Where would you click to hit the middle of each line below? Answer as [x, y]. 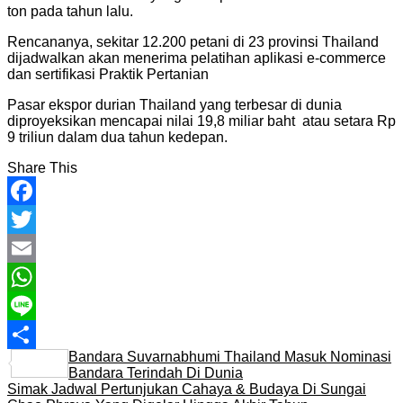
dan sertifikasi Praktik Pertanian [108, 74]
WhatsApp [40, 305]
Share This [42, 167]
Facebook [39, 219]
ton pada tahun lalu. [72, 11]
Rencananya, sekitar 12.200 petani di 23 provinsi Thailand [193, 41]
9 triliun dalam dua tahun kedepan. [117, 137]
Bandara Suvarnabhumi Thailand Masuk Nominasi [230, 356]
